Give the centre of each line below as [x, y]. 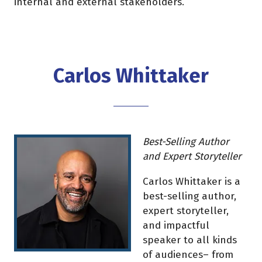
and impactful [176, 225]
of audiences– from [188, 254]
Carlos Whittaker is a [192, 181]
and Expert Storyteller [192, 157]
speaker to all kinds [190, 240]
